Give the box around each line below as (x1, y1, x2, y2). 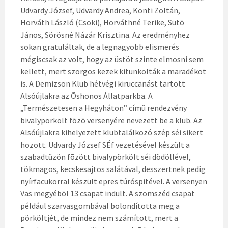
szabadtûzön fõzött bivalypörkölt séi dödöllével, (20, 152, 191, 162)
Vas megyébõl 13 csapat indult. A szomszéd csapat (20, 188, 195, 198)
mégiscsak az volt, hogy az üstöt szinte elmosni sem (20, 54, 204, 64)
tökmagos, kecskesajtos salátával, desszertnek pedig (20, 164, 206, 174)
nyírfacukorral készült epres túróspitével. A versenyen (20, 176, 207, 186)
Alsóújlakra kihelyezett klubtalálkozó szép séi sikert (20, 127, 203, 137)
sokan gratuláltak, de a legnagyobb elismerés (20, 42, 179, 52)
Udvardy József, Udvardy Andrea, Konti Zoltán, (20, 5, 180, 15)
